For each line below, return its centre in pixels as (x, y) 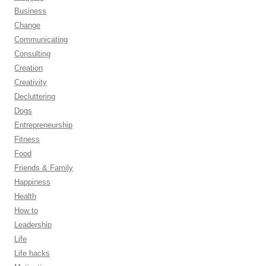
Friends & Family (44, 167)
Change (27, 25)
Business (30, 11)
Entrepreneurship (43, 125)
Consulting (32, 53)
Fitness (27, 139)
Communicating (41, 39)
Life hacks (32, 253)
